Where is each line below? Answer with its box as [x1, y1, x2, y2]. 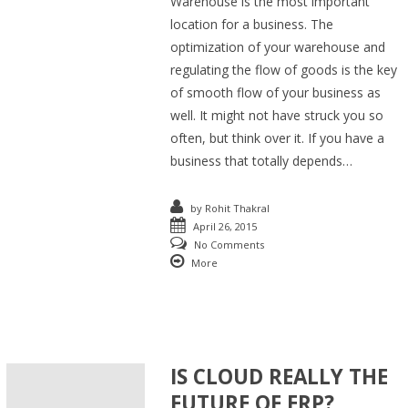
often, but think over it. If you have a [170, 128, 385, 147]
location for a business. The [170, 15, 334, 33]
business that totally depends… [170, 151, 353, 169]
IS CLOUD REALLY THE [170, 362, 389, 391]
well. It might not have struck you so [170, 106, 384, 124]
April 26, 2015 [193, 219, 258, 233]
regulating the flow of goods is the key [170, 60, 398, 78]
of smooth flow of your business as [170, 83, 382, 101]
